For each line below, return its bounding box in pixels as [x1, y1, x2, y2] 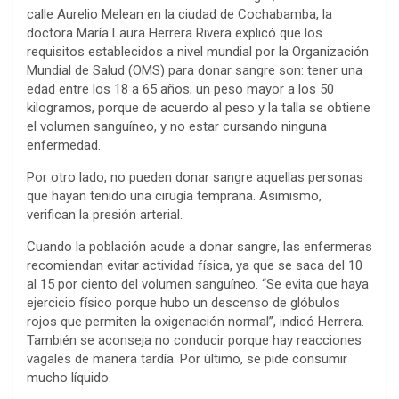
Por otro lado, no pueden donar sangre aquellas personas [27, 168, 363, 185]
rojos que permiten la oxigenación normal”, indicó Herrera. [27, 313, 364, 330]
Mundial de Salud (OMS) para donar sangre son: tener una [27, 61, 362, 78]
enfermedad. [27, 136, 101, 153]
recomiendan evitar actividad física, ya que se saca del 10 [27, 256, 362, 273]
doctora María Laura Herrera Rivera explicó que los [27, 24, 322, 41]
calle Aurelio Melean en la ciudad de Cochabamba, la [27, 5, 332, 22]
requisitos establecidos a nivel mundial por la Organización [27, 43, 369, 60]
